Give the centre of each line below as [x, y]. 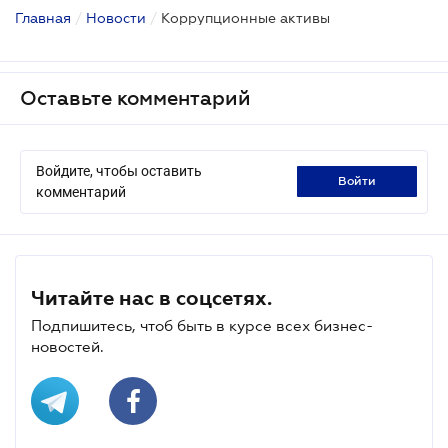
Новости [116, 17]
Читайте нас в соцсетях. [151, 297]
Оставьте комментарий [135, 97]
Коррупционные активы [245, 17]
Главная [43, 17]
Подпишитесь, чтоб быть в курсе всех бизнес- [202, 325]
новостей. [67, 346]
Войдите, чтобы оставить [119, 170]
